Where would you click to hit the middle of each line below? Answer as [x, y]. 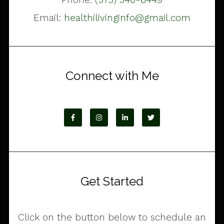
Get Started [112, 181]
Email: [49, 18]
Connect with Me [112, 76]
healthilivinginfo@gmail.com [127, 18]
